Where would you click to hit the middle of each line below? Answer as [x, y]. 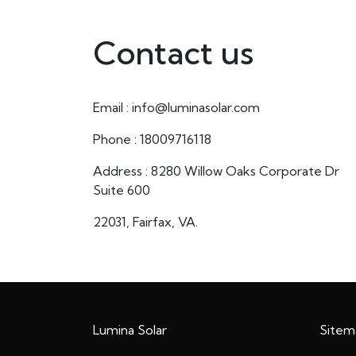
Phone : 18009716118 [152, 139]
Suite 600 [122, 190]
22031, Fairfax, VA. [145, 222]
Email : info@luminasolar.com [176, 107]
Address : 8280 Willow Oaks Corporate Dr [216, 171]
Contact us [173, 53]
